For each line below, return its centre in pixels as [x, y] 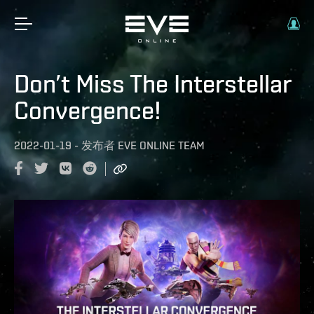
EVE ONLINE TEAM [161, 145]
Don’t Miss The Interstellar [152, 83]
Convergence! [88, 110]
